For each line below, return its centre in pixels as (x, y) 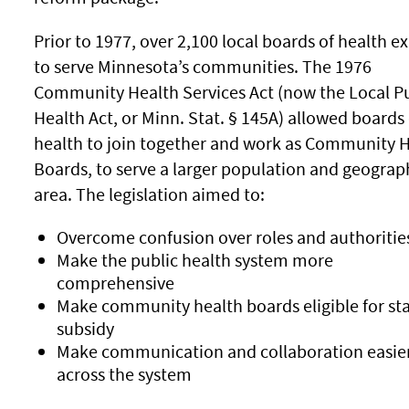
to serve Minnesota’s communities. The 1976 (202, 66)
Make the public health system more (194, 260)
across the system (124, 374)
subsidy (85, 328)
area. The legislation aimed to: (149, 194)
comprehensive (115, 283)
